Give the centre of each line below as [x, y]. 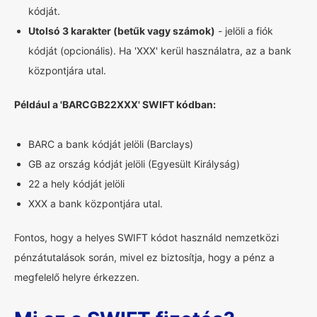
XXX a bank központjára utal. [96, 203]
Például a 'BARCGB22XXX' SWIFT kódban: [115, 104]
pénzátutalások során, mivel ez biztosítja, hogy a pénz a [144, 257]
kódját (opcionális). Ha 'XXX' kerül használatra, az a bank [160, 51]
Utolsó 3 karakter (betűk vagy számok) [122, 31]
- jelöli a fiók [244, 31]
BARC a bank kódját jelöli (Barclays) [111, 144]
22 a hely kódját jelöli [76, 184]
